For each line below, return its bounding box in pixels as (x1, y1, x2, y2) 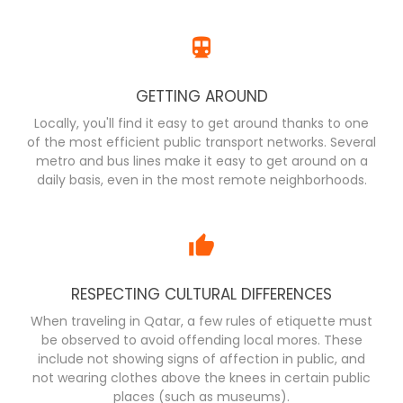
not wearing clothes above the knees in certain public (32, 369, 371, 388)
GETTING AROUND (135, 85, 268, 107)
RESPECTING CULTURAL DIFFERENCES (71, 282, 332, 305)
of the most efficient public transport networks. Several (27, 133, 376, 152)
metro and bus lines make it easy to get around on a (35, 152, 368, 171)
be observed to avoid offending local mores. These (40, 331, 363, 350)
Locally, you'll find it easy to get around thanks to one (34, 114, 369, 133)
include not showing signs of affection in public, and (38, 350, 365, 369)
